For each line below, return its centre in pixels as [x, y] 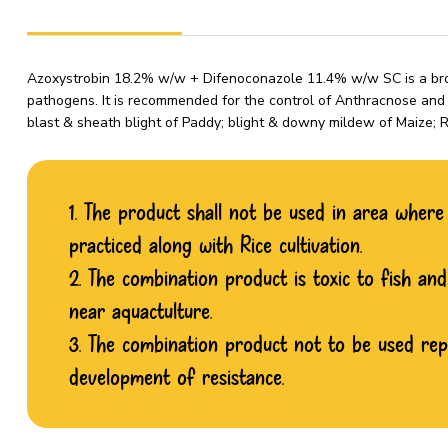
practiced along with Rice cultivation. [215, 244]
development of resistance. [176, 376]
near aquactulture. [140, 310]
